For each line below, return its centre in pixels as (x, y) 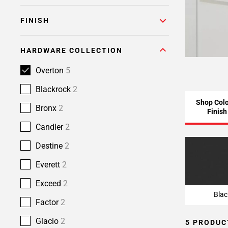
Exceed (49, 183)
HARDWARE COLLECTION (72, 50)
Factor (48, 202)
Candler (50, 127)
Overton (51, 70)
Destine (50, 146)
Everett (49, 165)
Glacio (48, 221)
